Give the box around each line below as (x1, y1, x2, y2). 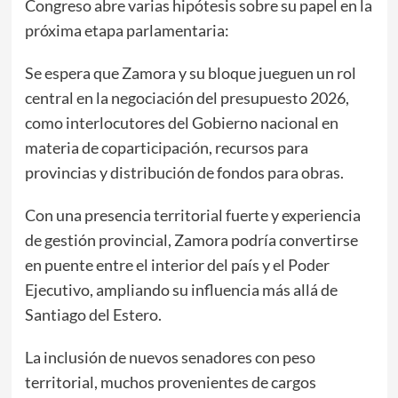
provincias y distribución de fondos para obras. (24, 162, 344, 182)
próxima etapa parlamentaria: (24, 20, 229, 40)
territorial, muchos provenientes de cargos (24, 371, 316, 392)
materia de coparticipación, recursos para (24, 137, 308, 157)
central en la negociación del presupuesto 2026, (24, 87, 349, 107)
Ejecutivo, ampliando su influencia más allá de (24, 279, 338, 299)
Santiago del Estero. (24, 304, 162, 324)
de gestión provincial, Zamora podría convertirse (24, 229, 358, 250)
